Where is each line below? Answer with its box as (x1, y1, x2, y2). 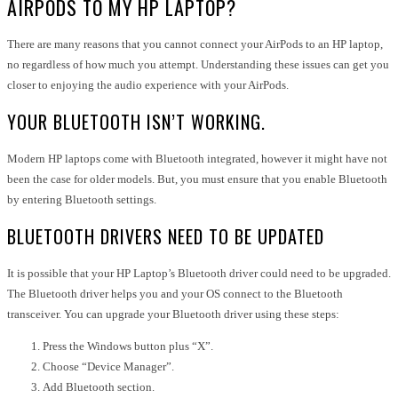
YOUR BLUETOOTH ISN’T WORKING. (7, 107, 266, 135)
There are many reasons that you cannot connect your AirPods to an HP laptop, (7, 36, 383, 51)
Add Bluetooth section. (43, 379, 155, 394)
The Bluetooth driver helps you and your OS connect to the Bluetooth (7, 286, 343, 300)
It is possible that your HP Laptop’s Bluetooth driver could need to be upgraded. (7, 266, 391, 280)
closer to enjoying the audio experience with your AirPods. (7, 77, 289, 92)
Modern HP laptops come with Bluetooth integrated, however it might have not (7, 151, 387, 165)
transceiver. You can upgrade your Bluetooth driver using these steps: (7, 306, 339, 321)
